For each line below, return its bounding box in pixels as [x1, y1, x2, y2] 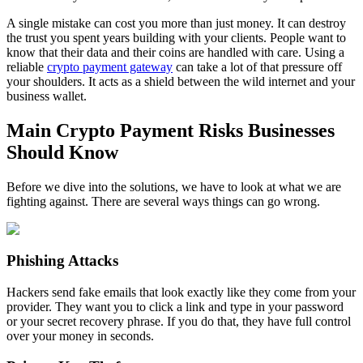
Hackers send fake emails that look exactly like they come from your [6, 284, 356, 299]
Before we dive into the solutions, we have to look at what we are [6, 180, 341, 194]
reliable [6, 60, 47, 75]
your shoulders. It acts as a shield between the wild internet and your [6, 75, 355, 89]
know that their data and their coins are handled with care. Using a [6, 45, 344, 60]
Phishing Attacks [6, 251, 118, 269]
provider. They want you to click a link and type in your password [6, 299, 344, 314]
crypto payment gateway [47, 60, 173, 75]
